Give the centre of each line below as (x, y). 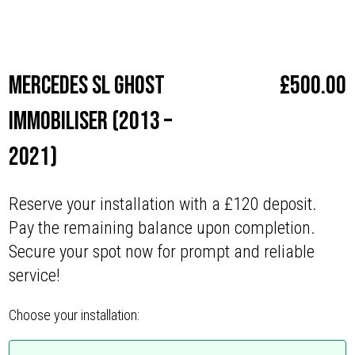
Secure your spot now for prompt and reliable (162, 252)
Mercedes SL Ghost (87, 86)
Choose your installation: (74, 315)
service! (35, 276)
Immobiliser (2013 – (91, 122)
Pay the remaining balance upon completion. (162, 228)
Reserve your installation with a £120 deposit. (163, 204)
